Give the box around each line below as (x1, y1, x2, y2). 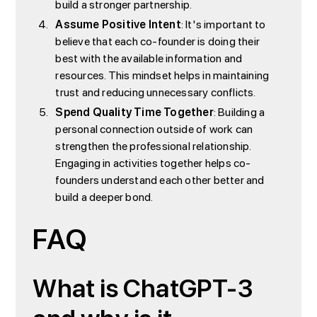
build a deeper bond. (55, 187, 154, 207)
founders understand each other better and (55, 170, 265, 190)
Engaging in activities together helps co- (55, 153, 251, 173)
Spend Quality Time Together (55, 102, 214, 122)
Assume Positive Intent (55, 14, 181, 35)
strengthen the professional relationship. (55, 136, 251, 156)
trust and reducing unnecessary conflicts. (55, 82, 256, 103)
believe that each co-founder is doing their (55, 31, 260, 52)
